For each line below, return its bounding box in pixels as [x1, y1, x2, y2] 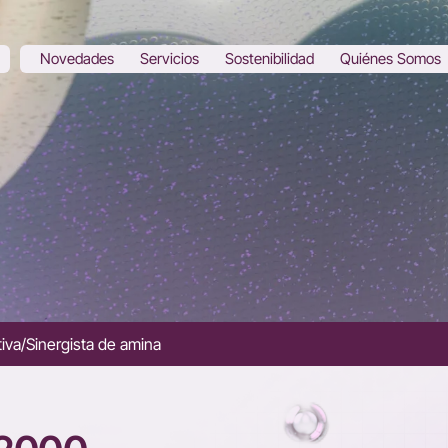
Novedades [40, 49, 114, 69]
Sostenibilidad [225, 49, 314, 69]
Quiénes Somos [340, 49, 441, 69]
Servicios [140, 49, 199, 69]
